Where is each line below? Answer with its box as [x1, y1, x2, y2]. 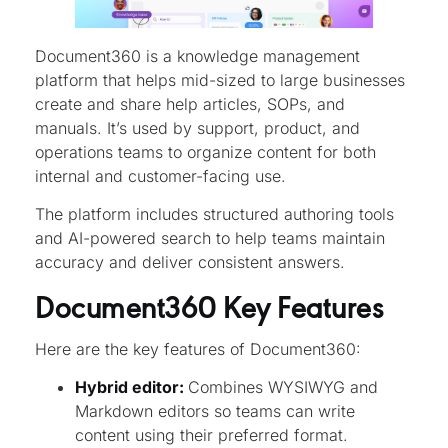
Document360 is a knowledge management [35, 45, 360, 66]
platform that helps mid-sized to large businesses [35, 69, 405, 90]
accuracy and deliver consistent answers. [35, 252, 345, 273]
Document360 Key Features [35, 282, 383, 327]
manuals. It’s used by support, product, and [35, 117, 360, 138]
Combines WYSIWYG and [188, 377, 378, 398]
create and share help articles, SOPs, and [35, 93, 345, 114]
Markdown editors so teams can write [75, 401, 355, 422]
